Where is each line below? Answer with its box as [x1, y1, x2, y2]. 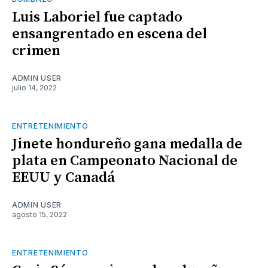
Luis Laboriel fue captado [12, 8, 182, 26]
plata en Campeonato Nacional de [12, 151, 237, 170]
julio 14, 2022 [12, 83, 57, 92]
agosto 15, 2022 [12, 209, 67, 219]
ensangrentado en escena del [12, 25, 207, 43]
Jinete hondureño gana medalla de [12, 135, 242, 153]
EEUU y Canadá [12, 168, 115, 187]
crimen [12, 41, 60, 60]
